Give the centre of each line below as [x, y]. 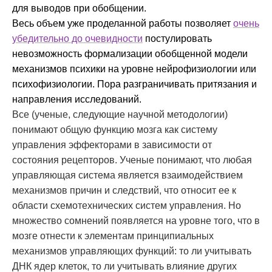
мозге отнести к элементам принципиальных [113, 236]
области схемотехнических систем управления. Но [127, 206]
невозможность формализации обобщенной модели [130, 54]
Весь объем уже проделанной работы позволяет [123, 24]
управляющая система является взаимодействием [127, 175]
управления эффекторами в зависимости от [112, 145]
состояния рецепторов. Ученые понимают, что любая [132, 160]
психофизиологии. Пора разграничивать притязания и [134, 84]
